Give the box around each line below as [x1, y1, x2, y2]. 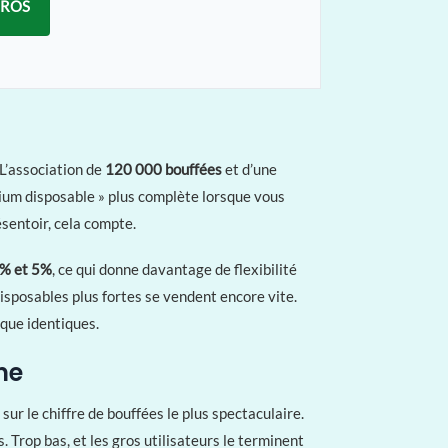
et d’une [222, 159, 277, 178]
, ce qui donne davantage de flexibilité [52, 260, 297, 279]
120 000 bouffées [105, 159, 222, 178]
